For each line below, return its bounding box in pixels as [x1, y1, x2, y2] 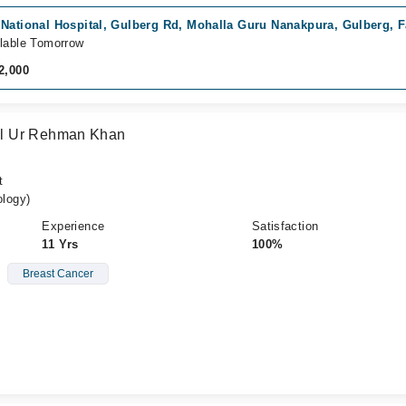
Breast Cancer [22, 267, 93, 280]
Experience [42, 219, 105, 233]
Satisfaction [251, 219, 319, 233]
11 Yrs [42, 237, 79, 251]
